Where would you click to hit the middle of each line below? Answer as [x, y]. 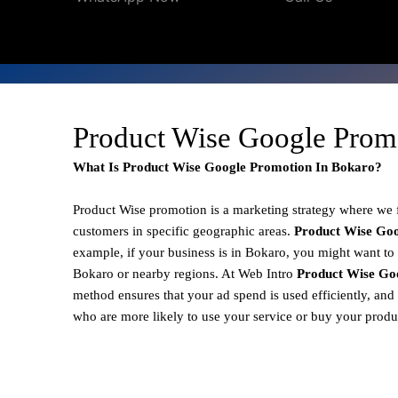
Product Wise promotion [140, 209]
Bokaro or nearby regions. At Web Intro [183, 273]
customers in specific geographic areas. [183, 231]
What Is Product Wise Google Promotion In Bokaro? [227, 167]
